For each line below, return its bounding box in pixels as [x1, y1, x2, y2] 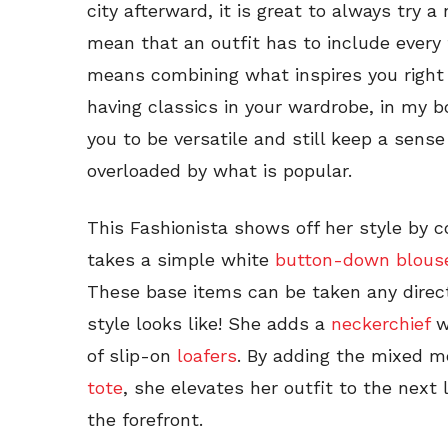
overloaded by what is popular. [87, 160, 352, 182]
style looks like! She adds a [87, 313, 331, 335]
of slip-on [87, 345, 177, 367]
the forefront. [87, 409, 203, 431]
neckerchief [331, 313, 430, 335]
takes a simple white [87, 249, 275, 271]
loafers [177, 345, 237, 367]
